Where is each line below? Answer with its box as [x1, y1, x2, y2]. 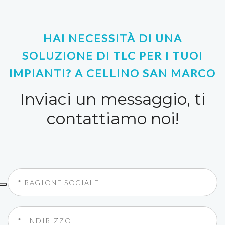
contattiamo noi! [46, 108, 179, 128]
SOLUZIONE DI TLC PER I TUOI [22, 49, 203, 62]
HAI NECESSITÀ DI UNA [43, 31, 182, 45]
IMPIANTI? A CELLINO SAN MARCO [9, 66, 216, 80]
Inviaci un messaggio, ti [19, 89, 206, 109]
